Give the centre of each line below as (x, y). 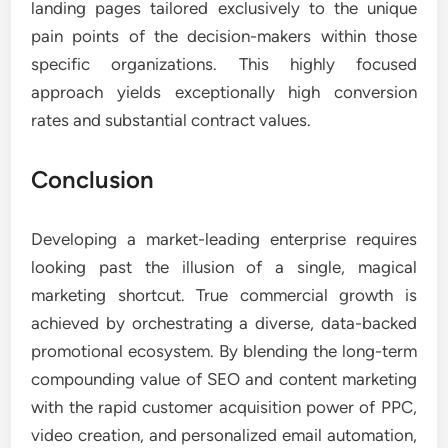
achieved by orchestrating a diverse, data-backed (224, 323)
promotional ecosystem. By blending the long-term (224, 351)
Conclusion (93, 179)
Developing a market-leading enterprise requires (224, 239)
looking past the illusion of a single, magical (224, 267)
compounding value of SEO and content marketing (224, 379)
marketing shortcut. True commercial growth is (224, 295)
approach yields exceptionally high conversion (224, 92)
